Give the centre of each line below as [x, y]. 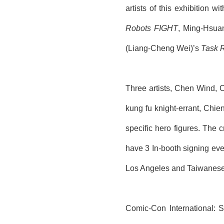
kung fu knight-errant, [164, 108]
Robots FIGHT [152, 28]
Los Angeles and [156, 168]
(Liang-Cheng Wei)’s [163, 48]
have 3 [139, 148]
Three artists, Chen [161, 88]
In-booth [166, 148]
